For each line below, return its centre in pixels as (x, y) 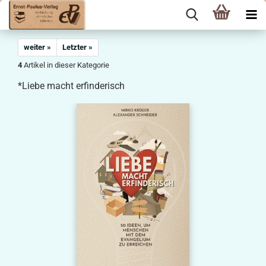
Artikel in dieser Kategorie (66, 65)
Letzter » (77, 47)
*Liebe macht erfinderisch (71, 86)
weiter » (37, 47)
